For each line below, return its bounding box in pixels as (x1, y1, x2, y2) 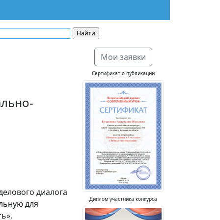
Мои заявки (101, 52, 146, 62)
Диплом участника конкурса (89, 195, 157, 202)
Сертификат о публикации (92, 70, 155, 77)
